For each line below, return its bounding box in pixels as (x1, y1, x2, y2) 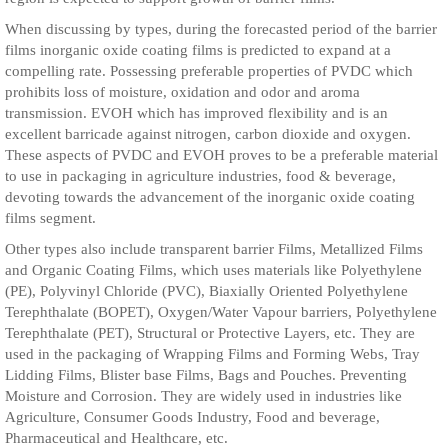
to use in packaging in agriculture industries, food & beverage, (5, 168, 396, 184)
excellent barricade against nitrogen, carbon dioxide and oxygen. (5, 126, 411, 142)
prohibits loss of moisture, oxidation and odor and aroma (5, 84, 360, 100)
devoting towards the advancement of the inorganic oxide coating (5, 189, 415, 205)
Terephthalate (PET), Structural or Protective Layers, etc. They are (5, 325, 415, 341)
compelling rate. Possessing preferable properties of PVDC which (5, 63, 413, 79)
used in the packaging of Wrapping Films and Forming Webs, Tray (5, 346, 420, 362)
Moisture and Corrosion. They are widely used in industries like (5, 388, 402, 404)
